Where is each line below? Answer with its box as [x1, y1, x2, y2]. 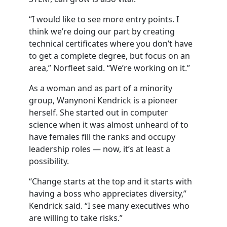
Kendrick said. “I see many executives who [28, 200, 190, 211]
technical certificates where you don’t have [28, 38, 193, 49]
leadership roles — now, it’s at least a [28, 143, 170, 155]
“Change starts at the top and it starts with [28, 176, 192, 187]
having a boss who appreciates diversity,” [28, 188, 186, 199]
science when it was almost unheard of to [28, 119, 188, 130]
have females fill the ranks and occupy [28, 131, 175, 142]
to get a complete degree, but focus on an [28, 50, 190, 61]
